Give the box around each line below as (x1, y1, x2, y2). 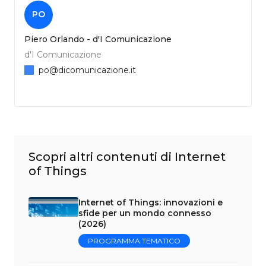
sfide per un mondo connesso (78, 207, 211, 218)
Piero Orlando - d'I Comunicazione (24, 33, 172, 45)
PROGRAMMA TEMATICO (87, 236, 180, 245)
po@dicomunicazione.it (39, 64, 136, 75)
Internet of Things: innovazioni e (78, 197, 223, 208)
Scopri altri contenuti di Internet (28, 149, 226, 164)
